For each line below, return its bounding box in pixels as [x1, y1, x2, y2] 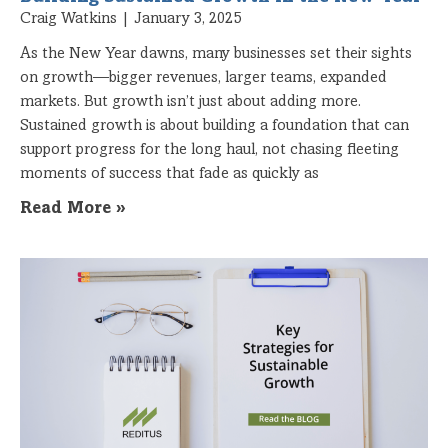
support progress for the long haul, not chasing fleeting [20, 141, 399, 158]
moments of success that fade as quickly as [20, 165, 319, 182]
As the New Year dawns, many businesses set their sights [20, 45, 412, 62]
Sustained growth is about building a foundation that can [20, 117, 409, 134]
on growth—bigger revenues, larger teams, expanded [20, 69, 387, 86]
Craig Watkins [20, 10, 121, 27]
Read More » [20, 200, 126, 218]
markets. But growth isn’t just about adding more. [20, 93, 361, 110]
